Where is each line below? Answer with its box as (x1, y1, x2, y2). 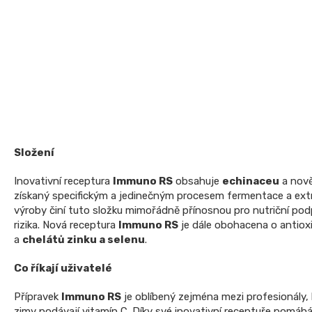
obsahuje (173, 174, 222, 187)
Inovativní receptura (14, 174, 113, 187)
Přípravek (14, 290, 61, 303)
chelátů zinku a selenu (22, 233, 145, 246)
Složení (14, 146, 54, 159)
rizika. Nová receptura (14, 218, 118, 231)
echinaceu (222, 174, 279, 187)
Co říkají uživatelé (14, 261, 112, 274)
